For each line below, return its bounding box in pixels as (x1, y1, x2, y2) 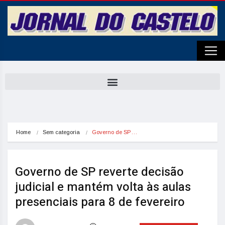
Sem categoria (43, 129, 80, 135)
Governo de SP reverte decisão (15, 163, 184, 181)
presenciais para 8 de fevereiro (15, 193, 185, 211)
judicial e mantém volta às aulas (15, 178, 191, 196)
